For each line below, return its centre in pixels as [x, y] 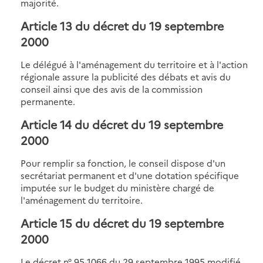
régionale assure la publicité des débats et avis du [126, 76]
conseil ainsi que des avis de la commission [112, 89]
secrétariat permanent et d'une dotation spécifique [130, 175]
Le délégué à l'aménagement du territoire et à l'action [134, 64]
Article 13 [46, 25]
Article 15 [46, 222]
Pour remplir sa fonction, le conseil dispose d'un [123, 163]
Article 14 [46, 124]
